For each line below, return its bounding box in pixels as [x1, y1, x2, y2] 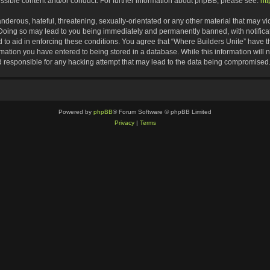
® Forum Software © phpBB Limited [113, 108, 212, 115]
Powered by [58, 108, 93, 115]
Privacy [114, 119, 134, 126]
